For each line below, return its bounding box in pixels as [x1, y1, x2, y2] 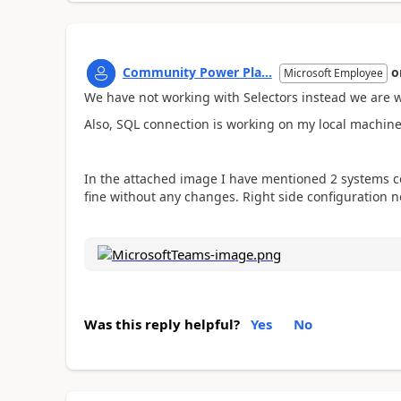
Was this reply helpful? [83, 314, 240, 333]
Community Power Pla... [122, 63, 272, 81]
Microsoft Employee [283, 64, 383, 81]
